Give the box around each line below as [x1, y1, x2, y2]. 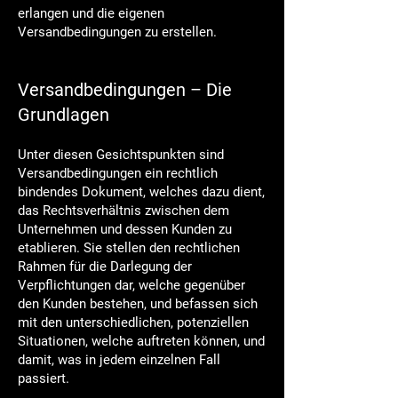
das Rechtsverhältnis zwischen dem [18, 203, 229, 219]
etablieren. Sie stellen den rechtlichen [18, 240, 240, 256]
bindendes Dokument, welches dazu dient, [18, 184, 265, 200]
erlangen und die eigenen [18, 5, 164, 21]
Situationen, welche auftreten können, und [18, 333, 265, 349]
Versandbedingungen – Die [18, 79, 232, 100]
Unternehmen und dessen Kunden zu [18, 221, 232, 237]
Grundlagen [18, 104, 109, 125]
